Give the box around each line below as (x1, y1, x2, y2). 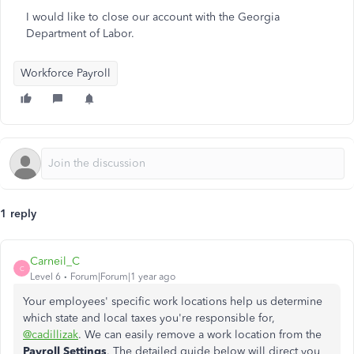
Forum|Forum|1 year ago (70, 271, 175, 282)
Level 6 (30, 271, 61, 282)
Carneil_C (30, 254, 80, 268)
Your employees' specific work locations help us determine (23, 295, 322, 308)
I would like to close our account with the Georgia (26, 10, 280, 24)
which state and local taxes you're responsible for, (23, 311, 275, 325)
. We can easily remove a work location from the (78, 328, 322, 341)
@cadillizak (23, 328, 78, 341)
